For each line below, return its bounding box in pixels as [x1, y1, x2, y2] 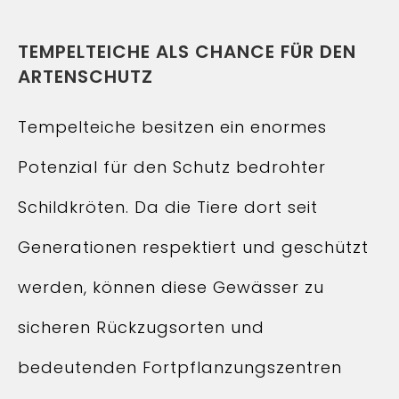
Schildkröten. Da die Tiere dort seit [18, 196, 318, 218]
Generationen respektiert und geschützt [18, 236, 369, 258]
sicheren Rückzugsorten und [18, 316, 265, 338]
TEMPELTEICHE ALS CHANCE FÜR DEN [18, 39, 356, 64]
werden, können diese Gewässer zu [18, 276, 324, 298]
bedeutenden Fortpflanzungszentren [18, 356, 342, 379]
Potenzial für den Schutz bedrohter [18, 156, 326, 178]
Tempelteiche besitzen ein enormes [18, 116, 327, 138]
